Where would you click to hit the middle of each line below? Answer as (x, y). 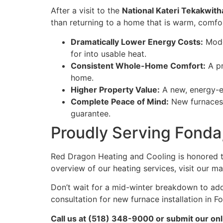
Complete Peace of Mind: (120, 101)
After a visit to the (86, 11)
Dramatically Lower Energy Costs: (137, 42)
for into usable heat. (109, 54)
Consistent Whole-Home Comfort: (138, 65)
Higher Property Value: (115, 89)
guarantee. (91, 113)
